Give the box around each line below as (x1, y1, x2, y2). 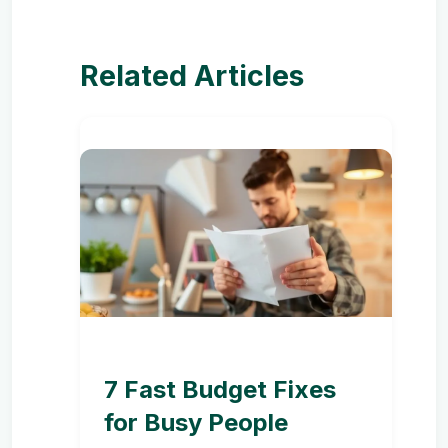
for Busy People (104, 407, 288, 437)
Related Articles (80, 57, 304, 93)
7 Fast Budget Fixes (104, 374, 336, 404)
